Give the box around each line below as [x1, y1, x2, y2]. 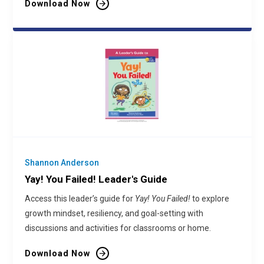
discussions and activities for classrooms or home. [24, 223, 211, 233]
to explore [190, 194, 229, 203]
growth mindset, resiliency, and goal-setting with [24, 209, 203, 218]
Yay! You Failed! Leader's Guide [24, 173, 167, 185]
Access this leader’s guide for [24, 194, 135, 203]
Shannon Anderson [24, 158, 99, 167]
